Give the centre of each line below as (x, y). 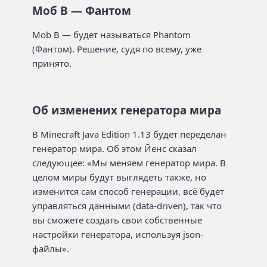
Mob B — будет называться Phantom (111, 35)
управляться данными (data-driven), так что (127, 206)
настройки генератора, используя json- (118, 234)
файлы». (51, 249)
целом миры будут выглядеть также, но (119, 177)
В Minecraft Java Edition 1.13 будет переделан (129, 134)
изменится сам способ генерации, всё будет (128, 191)
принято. (52, 63)
